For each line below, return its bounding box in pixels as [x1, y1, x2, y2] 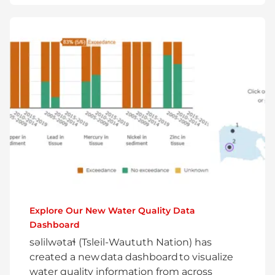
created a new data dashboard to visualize [29, 251, 233, 263]
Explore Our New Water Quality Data [29, 205, 195, 217]
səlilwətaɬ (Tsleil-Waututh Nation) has [29, 236, 212, 249]
